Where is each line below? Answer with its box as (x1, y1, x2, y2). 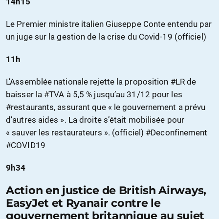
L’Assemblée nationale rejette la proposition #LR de (6, 77, 197, 87)
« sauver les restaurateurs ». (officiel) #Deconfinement (6, 128, 208, 138)
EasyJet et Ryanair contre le (6, 196, 161, 210)
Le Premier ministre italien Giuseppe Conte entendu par (6, 19, 212, 29)
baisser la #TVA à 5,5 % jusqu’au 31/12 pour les (6, 89, 182, 100)
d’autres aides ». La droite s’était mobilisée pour (6, 115, 185, 125)
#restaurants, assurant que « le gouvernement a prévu (6, 102, 206, 112)
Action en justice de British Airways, (6, 183, 206, 197)
